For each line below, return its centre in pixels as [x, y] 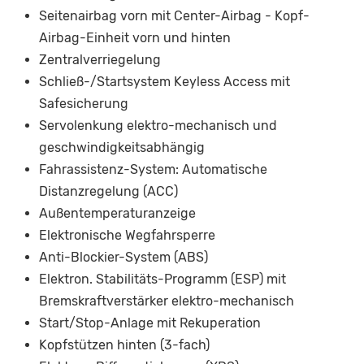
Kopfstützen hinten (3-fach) [124, 345]
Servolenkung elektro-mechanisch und [158, 126]
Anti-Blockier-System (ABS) [123, 258]
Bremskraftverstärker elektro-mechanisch [167, 301]
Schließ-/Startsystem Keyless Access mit [165, 82]
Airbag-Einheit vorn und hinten [135, 38]
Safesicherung [84, 104]
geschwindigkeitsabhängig [122, 148]
